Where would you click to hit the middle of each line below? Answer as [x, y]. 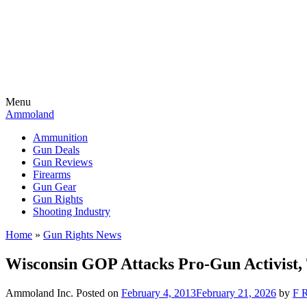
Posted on [99, 293]
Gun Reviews [63, 162]
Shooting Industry [72, 211]
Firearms [52, 174]
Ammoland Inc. [39, 293]
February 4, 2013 [159, 293]
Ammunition [60, 137]
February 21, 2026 [236, 293]
